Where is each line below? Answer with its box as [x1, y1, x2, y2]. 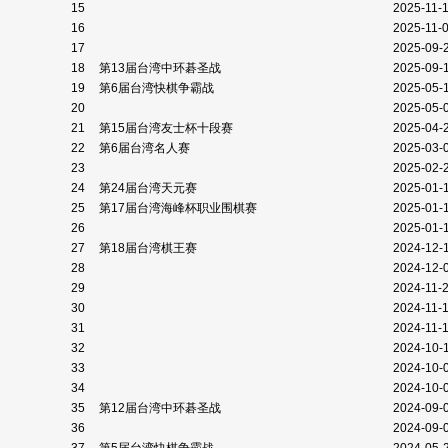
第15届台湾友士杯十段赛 [99, 121, 236, 135]
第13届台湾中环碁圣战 [99, 61, 224, 75]
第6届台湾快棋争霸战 [99, 81, 217, 95]
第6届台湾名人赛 [99, 141, 193, 155]
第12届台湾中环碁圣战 [99, 401, 224, 415]
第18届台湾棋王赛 [99, 241, 200, 255]
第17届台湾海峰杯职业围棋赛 [99, 201, 260, 215]
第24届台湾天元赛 [99, 181, 200, 195]
